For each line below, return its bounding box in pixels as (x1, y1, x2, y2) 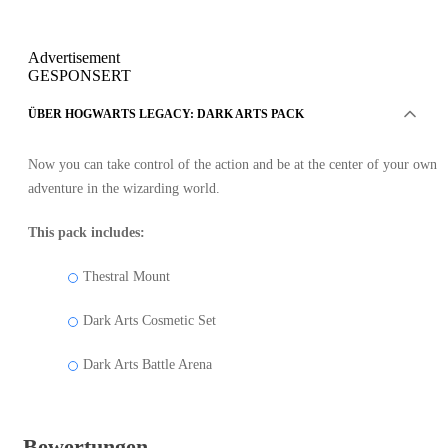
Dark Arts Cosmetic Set (83, 313, 216, 329)
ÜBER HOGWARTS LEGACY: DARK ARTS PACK (28, 107, 304, 122)
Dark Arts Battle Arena (83, 357, 212, 373)
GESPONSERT (28, 67, 131, 85)
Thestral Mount (83, 269, 170, 285)
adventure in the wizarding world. (28, 181, 220, 197)
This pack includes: (28, 225, 145, 241)
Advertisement (28, 49, 120, 67)
